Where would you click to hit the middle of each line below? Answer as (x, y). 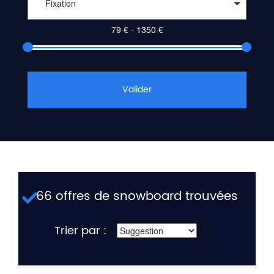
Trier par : (80, 231)
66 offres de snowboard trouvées (137, 197)
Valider (137, 90)
